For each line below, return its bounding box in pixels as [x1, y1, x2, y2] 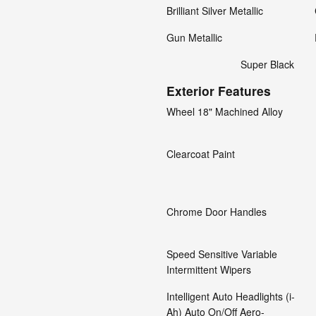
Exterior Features [166, 82, 271, 99]
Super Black [241, 57, 294, 71]
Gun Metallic [166, 30, 222, 44]
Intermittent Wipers [166, 262, 251, 276]
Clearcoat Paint [166, 147, 235, 161]
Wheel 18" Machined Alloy [166, 104, 283, 119]
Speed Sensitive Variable [166, 247, 277, 261]
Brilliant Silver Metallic [166, 4, 263, 18]
